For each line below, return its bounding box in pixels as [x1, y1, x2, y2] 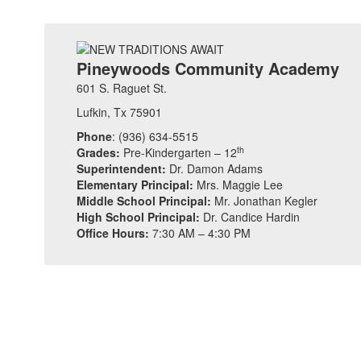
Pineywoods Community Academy [77, 56, 339, 81]
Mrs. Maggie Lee [197, 176, 283, 193]
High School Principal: [77, 209, 203, 226]
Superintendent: [77, 160, 169, 177]
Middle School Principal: [77, 193, 211, 210]
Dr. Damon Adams [169, 160, 263, 177]
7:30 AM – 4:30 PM [149, 225, 251, 242]
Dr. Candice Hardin [203, 209, 300, 226]
